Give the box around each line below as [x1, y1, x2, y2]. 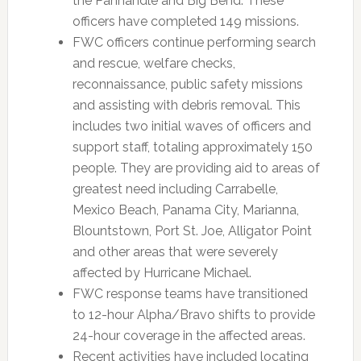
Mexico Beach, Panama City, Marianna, [72, 202, 299, 218]
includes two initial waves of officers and [72, 118, 311, 134]
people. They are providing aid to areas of [72, 160, 320, 176]
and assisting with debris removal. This [72, 98, 301, 113]
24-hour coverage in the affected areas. [72, 328, 305, 343]
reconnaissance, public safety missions [72, 77, 303, 92]
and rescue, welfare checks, [72, 56, 235, 71]
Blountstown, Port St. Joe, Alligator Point [72, 223, 312, 239]
